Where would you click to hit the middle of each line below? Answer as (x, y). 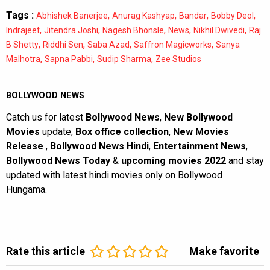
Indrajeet (23, 30)
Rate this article (46, 251)
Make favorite (224, 251)
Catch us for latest (46, 118)
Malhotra (23, 59)
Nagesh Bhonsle (133, 30)
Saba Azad (108, 45)
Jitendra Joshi (71, 30)
